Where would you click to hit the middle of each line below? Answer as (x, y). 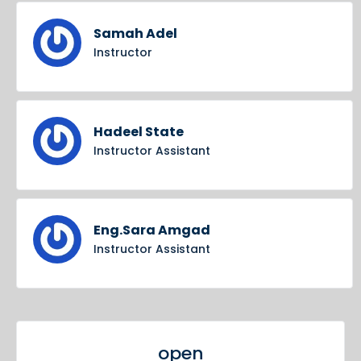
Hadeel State (139, 132)
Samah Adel (135, 34)
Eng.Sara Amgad (152, 230)
